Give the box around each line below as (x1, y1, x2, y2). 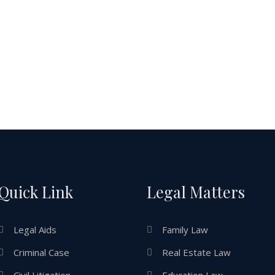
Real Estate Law (162, 246, 231, 258)
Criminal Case (13, 246, 69, 258)
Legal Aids (13, 223, 56, 236)
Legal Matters (147, 180, 245, 202)
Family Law (162, 223, 208, 236)
